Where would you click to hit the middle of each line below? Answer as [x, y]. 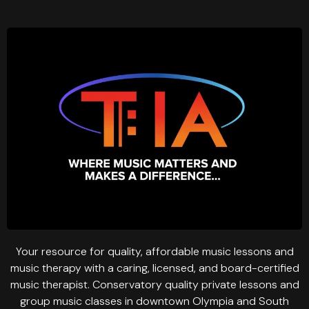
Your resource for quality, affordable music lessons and [154, 251]
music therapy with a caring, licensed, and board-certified [154, 268]
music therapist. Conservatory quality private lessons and [154, 284]
